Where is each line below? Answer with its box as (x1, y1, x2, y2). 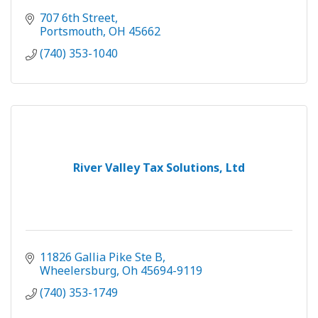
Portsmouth (40, 23, 103, 40)
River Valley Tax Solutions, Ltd (73, 160, 245, 176)
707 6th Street (40, 10, 115, 26)
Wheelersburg (40, 263, 116, 279)
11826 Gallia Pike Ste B (40, 249, 163, 265)
